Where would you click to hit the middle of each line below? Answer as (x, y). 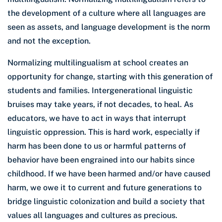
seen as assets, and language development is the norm (109, 27)
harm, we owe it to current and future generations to (105, 188)
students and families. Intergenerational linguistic (100, 91)
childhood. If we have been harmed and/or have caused (109, 174)
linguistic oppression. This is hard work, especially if (104, 132)
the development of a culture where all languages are (107, 13)
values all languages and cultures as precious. (92, 216)
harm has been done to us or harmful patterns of (97, 146)
